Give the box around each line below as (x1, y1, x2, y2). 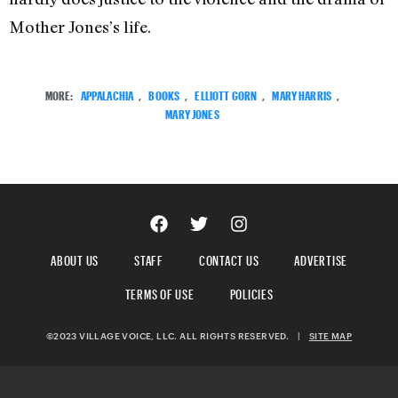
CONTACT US (198, 247, 259, 268)
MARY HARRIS (272, 84, 331, 103)
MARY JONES (165, 102, 219, 122)
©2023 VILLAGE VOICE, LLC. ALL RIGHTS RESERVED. (45, 330, 298, 341)
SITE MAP (308, 330, 353, 341)
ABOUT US (51, 247, 99, 268)
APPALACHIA (80, 84, 134, 103)
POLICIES (229, 281, 274, 302)
